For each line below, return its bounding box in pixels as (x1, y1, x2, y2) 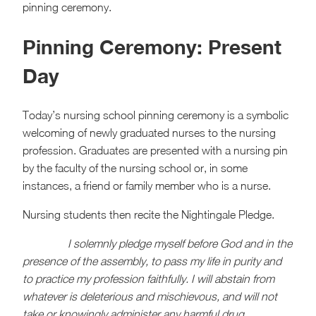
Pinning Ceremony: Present (23, 35, 281, 59)
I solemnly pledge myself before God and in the (68, 237, 292, 250)
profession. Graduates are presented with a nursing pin (23, 144, 288, 157)
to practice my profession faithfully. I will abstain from (23, 272, 274, 286)
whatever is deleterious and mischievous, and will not (23, 290, 277, 303)
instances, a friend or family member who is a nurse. (23, 179, 271, 193)
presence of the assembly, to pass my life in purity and (23, 255, 281, 268)
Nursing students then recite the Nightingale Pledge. (23, 208, 274, 221)
